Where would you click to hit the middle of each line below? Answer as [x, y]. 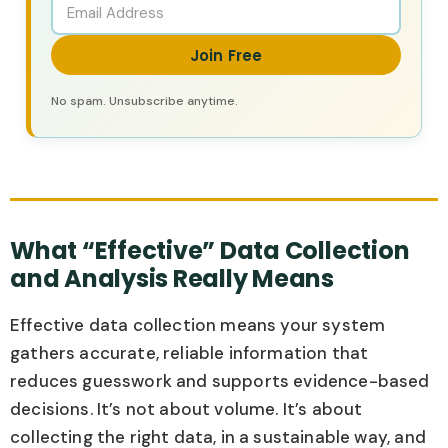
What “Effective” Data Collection [210, 251]
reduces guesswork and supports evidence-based [220, 381]
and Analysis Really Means [172, 279]
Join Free [226, 56]
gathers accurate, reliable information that [189, 353]
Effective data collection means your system [198, 325]
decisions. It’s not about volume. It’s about [186, 409]
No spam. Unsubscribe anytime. [144, 101]
